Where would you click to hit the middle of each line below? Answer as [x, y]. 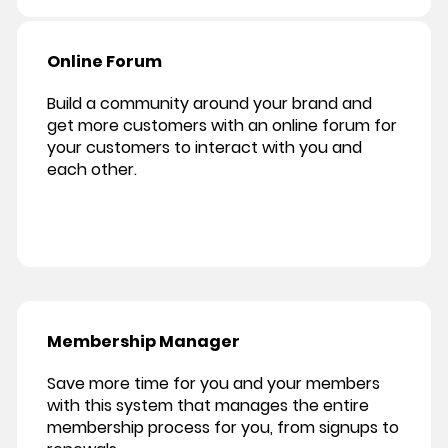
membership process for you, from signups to [223, 428]
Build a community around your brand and [209, 104]
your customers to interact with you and [204, 148]
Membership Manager [143, 342]
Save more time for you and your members [213, 384]
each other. [92, 170]
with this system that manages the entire [208, 406]
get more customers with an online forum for [222, 126]
